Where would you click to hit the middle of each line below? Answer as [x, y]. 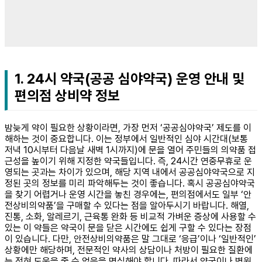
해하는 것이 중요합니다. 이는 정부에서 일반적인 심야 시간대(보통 [126, 139]
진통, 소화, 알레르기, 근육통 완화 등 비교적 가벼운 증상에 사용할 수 [130, 216]
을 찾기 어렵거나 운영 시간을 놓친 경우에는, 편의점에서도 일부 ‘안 [128, 194]
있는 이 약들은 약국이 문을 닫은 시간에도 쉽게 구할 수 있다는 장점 [128, 227]
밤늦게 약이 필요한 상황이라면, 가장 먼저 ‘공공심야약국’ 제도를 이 [128, 127]
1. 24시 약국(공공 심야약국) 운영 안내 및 [130, 79]
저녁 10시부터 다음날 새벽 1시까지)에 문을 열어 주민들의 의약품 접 [130, 150]
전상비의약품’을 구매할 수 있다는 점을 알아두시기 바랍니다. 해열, [127, 205]
